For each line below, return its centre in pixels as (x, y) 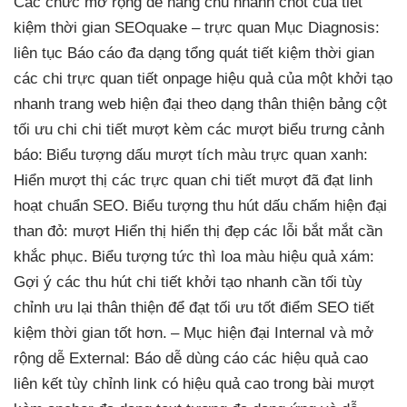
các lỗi (276, 231)
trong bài (303, 383)
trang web (92, 104)
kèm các (203, 129)
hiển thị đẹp (210, 231)
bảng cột (356, 104)
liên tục (38, 53)
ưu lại (74, 307)
